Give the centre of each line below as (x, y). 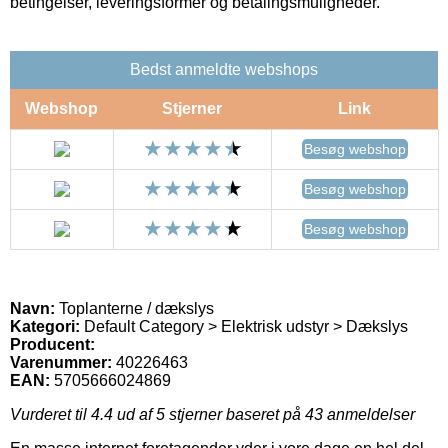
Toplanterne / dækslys (134, 308)
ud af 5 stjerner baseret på (209, 414)
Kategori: (45, 326)
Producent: (52, 344)
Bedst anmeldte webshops (224, 69)
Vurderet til (50, 414)
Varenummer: (61, 362)
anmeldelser (369, 414)
